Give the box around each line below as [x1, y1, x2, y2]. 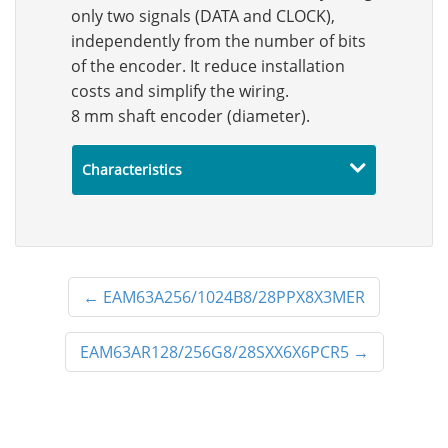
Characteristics [82, 160, 182, 179]
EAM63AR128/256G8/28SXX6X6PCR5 [79, 341, 349, 363]
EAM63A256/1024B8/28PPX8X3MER [103, 286, 365, 308]
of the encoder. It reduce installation [71, 55, 345, 77]
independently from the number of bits [71, 30, 366, 52]
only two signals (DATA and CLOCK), [71, 5, 335, 27]
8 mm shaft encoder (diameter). [71, 105, 310, 127]
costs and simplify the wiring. [71, 80, 289, 102]
